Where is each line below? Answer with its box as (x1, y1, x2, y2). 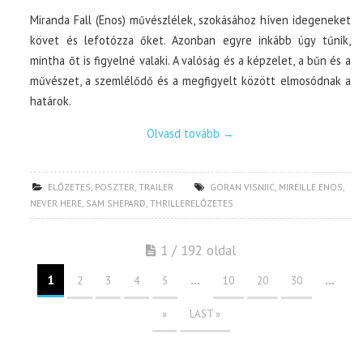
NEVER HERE (30, 196, 83, 209)
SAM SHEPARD (86, 196, 147, 209)
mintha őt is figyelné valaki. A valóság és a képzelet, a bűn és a (30, 52, 351, 68)
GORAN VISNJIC (210, 180, 275, 193)
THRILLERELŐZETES (150, 196, 234, 209)
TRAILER (139, 180, 174, 193)
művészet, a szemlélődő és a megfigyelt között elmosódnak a (30, 72, 351, 88)
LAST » (189, 306, 220, 321)
